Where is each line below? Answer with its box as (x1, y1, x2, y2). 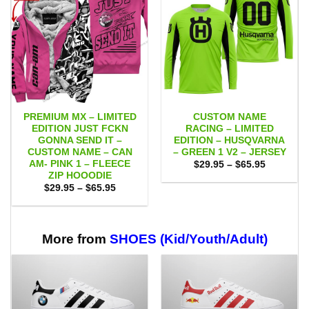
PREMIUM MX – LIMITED (23, 112, 137, 123)
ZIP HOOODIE (48, 170, 112, 181)
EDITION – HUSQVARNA (174, 135, 285, 146)
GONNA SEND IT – (37, 135, 122, 146)
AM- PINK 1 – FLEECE (29, 159, 130, 170)
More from (41, 232, 110, 247)
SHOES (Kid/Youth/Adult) (109, 232, 268, 247)
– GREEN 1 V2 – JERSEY (172, 147, 286, 158)
